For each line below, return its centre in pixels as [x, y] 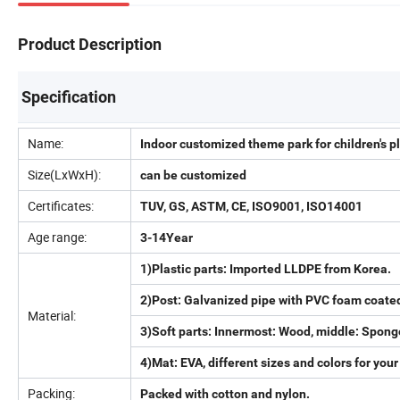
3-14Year [167, 237]
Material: [52, 315]
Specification [69, 96]
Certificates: [61, 205]
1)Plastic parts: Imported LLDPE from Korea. [266, 268]
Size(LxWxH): [64, 174]
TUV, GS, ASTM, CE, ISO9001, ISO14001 [251, 206]
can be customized [193, 175]
